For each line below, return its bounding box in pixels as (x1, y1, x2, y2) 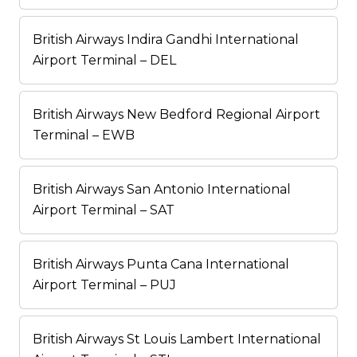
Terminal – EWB (33, 127, 135, 143)
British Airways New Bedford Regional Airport (33, 107, 320, 123)
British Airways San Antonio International (33, 182, 291, 198)
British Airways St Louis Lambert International (33, 331, 321, 347)
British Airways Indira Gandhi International (33, 32, 299, 48)
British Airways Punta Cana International (33, 257, 289, 273)
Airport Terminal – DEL (33, 53, 176, 69)
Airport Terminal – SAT (33, 202, 175, 218)
